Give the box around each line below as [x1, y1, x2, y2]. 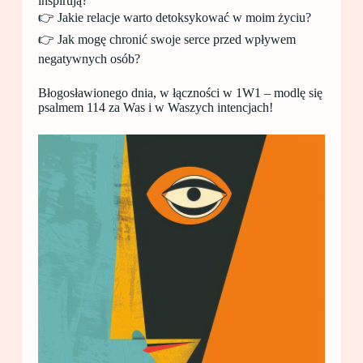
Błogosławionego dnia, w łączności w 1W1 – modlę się [37, 86, 322, 100]
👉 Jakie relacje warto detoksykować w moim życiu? [37, 11, 311, 25]
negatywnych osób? [37, 52, 140, 66]
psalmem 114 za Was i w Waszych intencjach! [37, 100, 273, 115]
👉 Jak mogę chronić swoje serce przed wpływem [37, 32, 296, 47]
